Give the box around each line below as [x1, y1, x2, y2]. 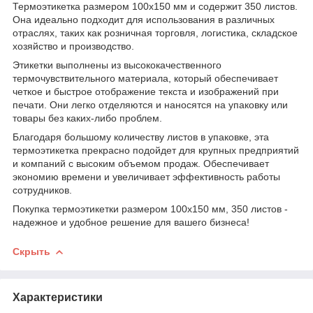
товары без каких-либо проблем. [13, 112, 162, 124]
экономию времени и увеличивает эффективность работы [13, 170, 280, 182]
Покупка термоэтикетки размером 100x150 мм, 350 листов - [13, 203, 288, 214]
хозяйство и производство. [13, 40, 134, 52]
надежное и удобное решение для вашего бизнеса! [13, 216, 249, 228]
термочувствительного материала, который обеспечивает [13, 72, 278, 84]
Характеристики [13, 291, 103, 303]
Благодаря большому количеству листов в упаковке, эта [13, 131, 269, 143]
